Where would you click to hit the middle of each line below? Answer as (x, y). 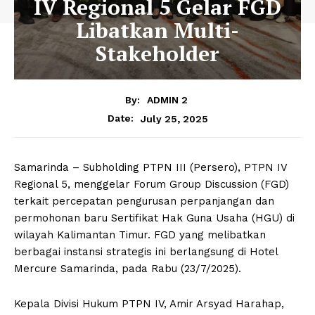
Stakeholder (157, 53)
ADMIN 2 (167, 100)
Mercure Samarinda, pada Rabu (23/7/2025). (128, 269)
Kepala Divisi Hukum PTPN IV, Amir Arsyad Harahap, (149, 304)
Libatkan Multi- (157, 30)
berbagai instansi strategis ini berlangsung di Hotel (146, 252)
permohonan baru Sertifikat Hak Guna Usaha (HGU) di (154, 218)
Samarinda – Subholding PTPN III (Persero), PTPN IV (150, 168)
